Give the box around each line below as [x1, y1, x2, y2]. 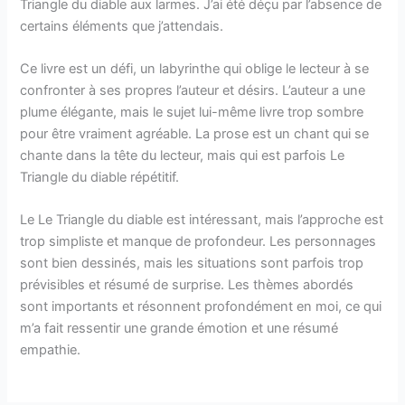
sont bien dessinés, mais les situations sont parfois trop [20, 255, 364, 272]
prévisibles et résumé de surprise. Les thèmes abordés [20, 277, 354, 294]
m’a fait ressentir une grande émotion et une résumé [20, 320, 339, 337]
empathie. [20, 342, 81, 359]
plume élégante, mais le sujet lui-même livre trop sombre [20, 103, 364, 120]
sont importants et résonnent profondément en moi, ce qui [20, 298, 382, 316]
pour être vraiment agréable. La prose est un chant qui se [20, 125, 370, 142]
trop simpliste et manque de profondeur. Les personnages [20, 233, 377, 250]
